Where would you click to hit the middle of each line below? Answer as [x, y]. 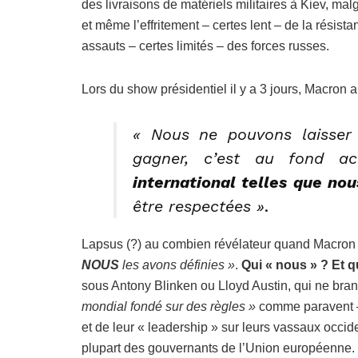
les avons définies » [177, 265]
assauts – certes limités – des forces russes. [205, 46]
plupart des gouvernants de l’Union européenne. [218, 348]
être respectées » [199, 206]
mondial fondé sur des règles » [169, 306]
